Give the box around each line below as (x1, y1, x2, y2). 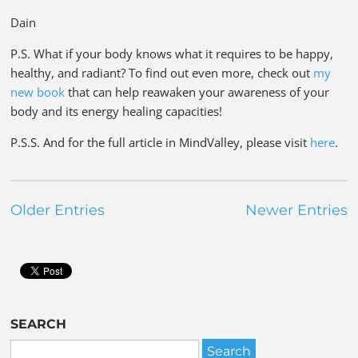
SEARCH (10, 316, 67, 332)
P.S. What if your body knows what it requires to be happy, (10, 45, 334, 62)
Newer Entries (245, 201, 348, 219)
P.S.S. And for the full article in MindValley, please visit (10, 133, 311, 150)
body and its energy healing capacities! (10, 102, 223, 119)
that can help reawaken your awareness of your (65, 83, 330, 100)
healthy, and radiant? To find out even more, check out (10, 64, 314, 81)
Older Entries (10, 201, 105, 219)
